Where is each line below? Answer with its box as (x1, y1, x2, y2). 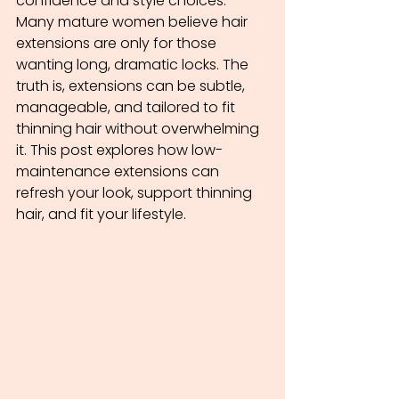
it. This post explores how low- (16, 140, 223, 160)
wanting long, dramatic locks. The (16, 54, 252, 75)
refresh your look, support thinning (16, 183, 256, 203)
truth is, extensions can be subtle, (16, 76, 248, 96)
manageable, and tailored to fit (16, 97, 239, 118)
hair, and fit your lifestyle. (16, 204, 186, 224)
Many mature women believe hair (16, 12, 251, 32)
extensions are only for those (16, 33, 220, 53)
